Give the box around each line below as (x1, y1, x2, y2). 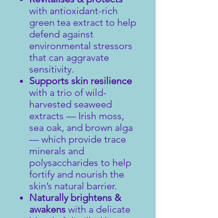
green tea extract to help (29, 16, 136, 28)
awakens (29, 203, 66, 215)
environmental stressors (29, 39, 132, 52)
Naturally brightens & (29, 191, 121, 203)
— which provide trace (29, 133, 126, 145)
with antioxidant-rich (29, 4, 118, 17)
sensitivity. (29, 63, 74, 75)
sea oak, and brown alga (29, 121, 133, 133)
